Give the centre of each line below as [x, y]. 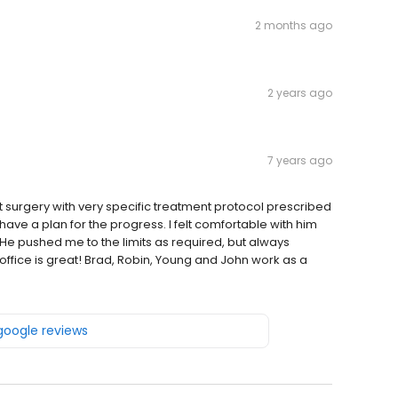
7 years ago [300, 161]
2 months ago [294, 26]
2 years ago [300, 93]
